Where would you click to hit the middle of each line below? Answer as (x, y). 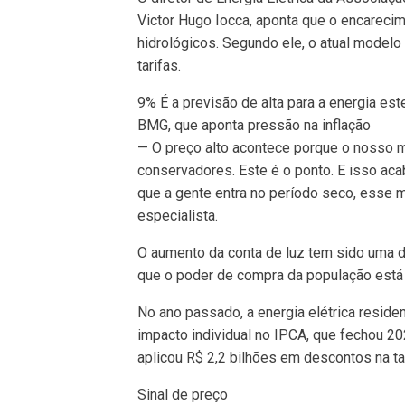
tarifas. (159, 66)
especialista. (178, 216)
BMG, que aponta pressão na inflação (254, 126)
